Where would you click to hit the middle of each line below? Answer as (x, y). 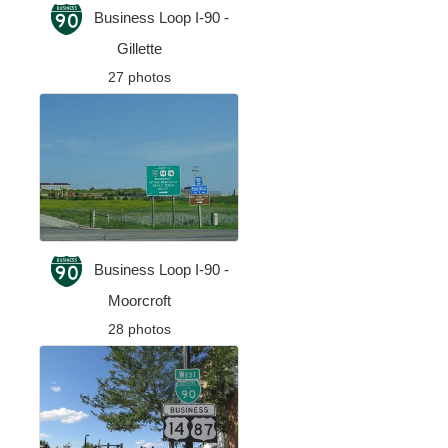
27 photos (139, 77)
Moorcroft (139, 300)
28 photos (139, 328)
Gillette (139, 49)
